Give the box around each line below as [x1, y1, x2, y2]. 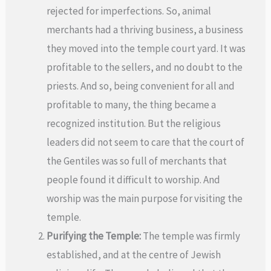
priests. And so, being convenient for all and [47, 79, 235, 93]
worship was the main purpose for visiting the [47, 191, 243, 205]
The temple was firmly [141, 229, 241, 243]
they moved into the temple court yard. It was [47, 41, 246, 55]
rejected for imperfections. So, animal [47, 4, 212, 18]
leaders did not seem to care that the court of [47, 135, 245, 149]
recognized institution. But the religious [47, 116, 221, 130]
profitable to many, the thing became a [47, 97, 217, 111]
